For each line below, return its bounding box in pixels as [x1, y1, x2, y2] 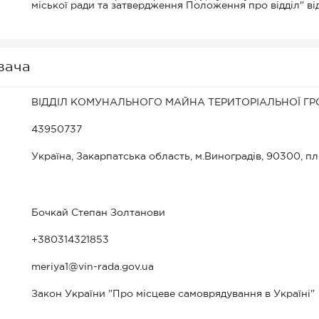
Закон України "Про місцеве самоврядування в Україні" [31, 290, 315, 298]
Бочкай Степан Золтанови [31, 209, 165, 217]
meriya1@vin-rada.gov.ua [31, 263, 154, 271]
